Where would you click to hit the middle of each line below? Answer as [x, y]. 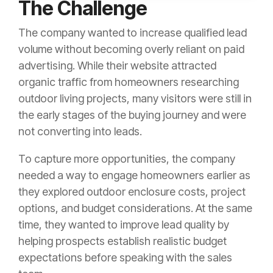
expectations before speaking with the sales [125, 257]
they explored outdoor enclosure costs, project [132, 191]
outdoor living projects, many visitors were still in [135, 98]
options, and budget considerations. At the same [135, 208]
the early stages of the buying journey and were [132, 115]
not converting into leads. [80, 131]
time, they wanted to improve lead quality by [124, 224]
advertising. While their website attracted [117, 65]
